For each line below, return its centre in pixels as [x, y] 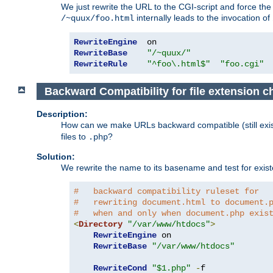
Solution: [56, 157]
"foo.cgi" [242, 64]
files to [75, 137]
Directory [101, 225]
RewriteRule [101, 64]
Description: [62, 114]
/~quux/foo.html [97, 18]
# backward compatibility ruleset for [166, 192]
